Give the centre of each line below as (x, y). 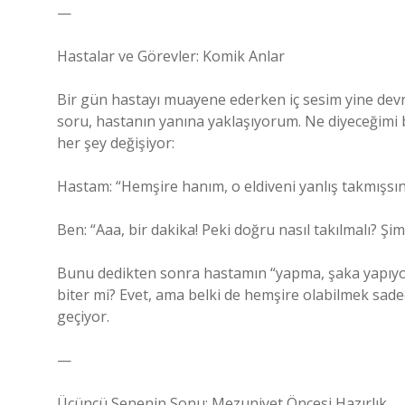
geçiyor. (83, 316)
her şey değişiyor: (116, 143)
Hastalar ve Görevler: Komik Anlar (171, 56)
